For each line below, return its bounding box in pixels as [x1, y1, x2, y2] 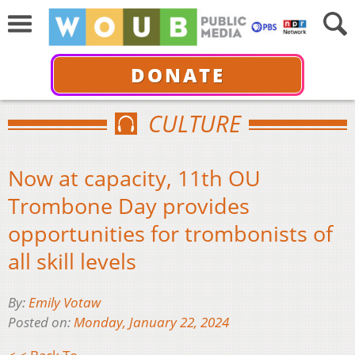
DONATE [130, 61, 225, 88]
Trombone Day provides [8, 190, 250, 220]
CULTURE [147, 108, 241, 139]
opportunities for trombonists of [8, 218, 333, 248]
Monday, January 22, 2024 [74, 313, 229, 332]
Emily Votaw [29, 293, 101, 312]
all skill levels [8, 246, 136, 276]
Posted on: [8, 313, 74, 332]
